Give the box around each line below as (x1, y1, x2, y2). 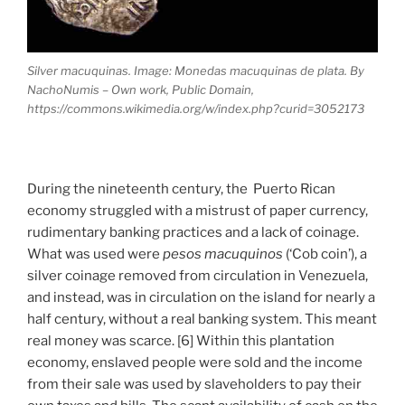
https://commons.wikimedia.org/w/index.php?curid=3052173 (27, 101, 364, 116)
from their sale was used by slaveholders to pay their (27, 376, 362, 392)
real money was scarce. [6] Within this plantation (27, 333, 334, 349)
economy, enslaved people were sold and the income (27, 354, 363, 371)
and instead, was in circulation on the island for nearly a (27, 289, 375, 306)
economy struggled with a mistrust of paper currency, (27, 202, 368, 219)
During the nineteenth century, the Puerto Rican (27, 181, 335, 197)
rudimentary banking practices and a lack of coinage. (27, 224, 359, 240)
